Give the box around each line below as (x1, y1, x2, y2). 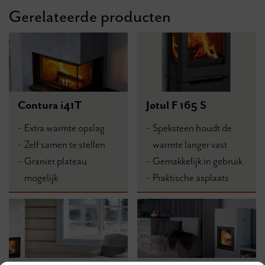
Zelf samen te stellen (24, 138, 105, 151)
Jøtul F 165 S (146, 98, 207, 113)
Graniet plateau (24, 154, 87, 168)
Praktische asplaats (153, 171, 230, 185)
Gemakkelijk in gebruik (153, 154, 243, 168)
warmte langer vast (153, 138, 228, 151)
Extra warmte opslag (24, 121, 105, 135)
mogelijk (24, 171, 58, 185)
